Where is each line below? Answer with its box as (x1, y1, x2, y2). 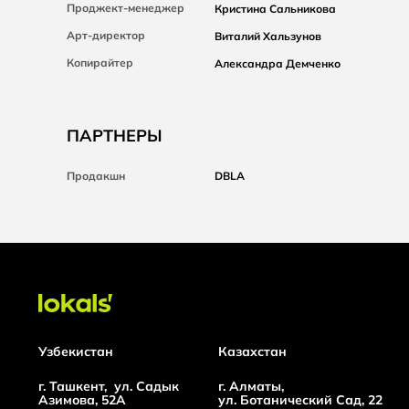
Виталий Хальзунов (215, 29, 321, 43)
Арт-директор (67, 28, 145, 42)
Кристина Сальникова (215, 2, 336, 16)
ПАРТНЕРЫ (67, 125, 163, 146)
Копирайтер (67, 56, 133, 69)
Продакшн (67, 169, 125, 183)
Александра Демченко (215, 57, 341, 70)
